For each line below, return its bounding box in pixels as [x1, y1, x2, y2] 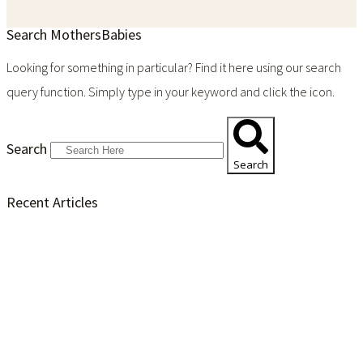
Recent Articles [6, 193, 98, 212]
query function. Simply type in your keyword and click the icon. [6, 83, 335, 100]
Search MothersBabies [6, 25, 142, 45]
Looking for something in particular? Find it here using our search [6, 59, 341, 76]
